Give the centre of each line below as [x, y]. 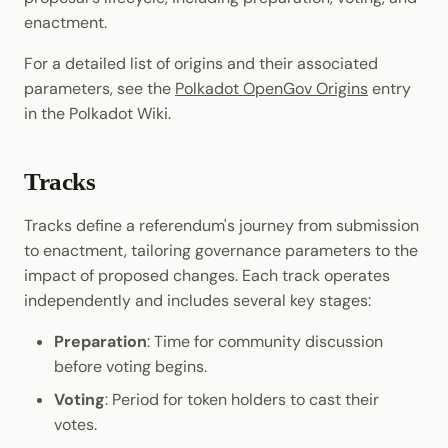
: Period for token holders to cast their [242, 400]
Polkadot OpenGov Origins [271, 89]
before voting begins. [130, 367]
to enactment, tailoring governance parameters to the [221, 251]
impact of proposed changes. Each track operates [207, 276]
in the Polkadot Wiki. [97, 114]
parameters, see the [99, 89]
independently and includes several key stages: [197, 301]
